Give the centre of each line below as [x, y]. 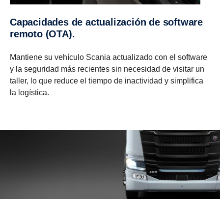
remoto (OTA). [42, 34]
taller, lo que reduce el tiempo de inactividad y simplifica [107, 81]
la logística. [30, 92]
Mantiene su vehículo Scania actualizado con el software [109, 57]
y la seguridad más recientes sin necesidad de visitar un [107, 69]
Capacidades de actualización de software [13, 22]
